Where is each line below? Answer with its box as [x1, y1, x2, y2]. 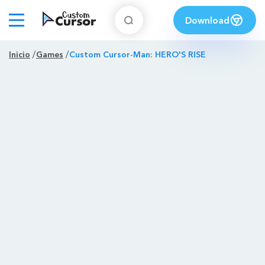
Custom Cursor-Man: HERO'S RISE [75, 49, 206, 60]
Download [185, 14, 230, 26]
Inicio [11, 49, 30, 60]
